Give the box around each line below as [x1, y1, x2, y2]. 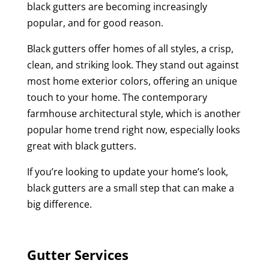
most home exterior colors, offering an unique [26, 74, 237, 88]
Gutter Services [26, 245, 128, 264]
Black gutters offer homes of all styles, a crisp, [26, 41, 234, 55]
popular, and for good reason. [26, 16, 163, 29]
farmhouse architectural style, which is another [26, 106, 241, 120]
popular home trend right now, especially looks [26, 122, 240, 136]
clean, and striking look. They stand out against [26, 58, 239, 71]
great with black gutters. [26, 139, 136, 153]
